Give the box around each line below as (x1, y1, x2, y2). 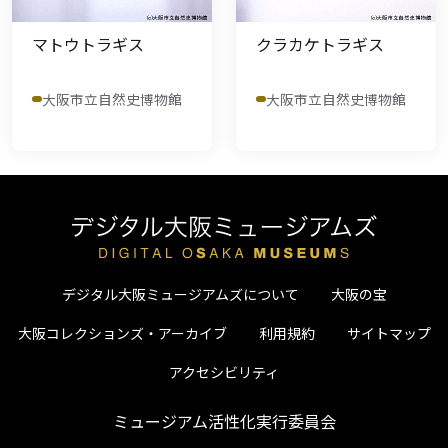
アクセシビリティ (169, 361, 279, 382)
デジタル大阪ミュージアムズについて (61, 283, 299, 304)
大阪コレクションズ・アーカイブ (17, 322, 227, 343)
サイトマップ (346, 322, 431, 343)
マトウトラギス (32, 31, 144, 56)
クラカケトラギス (256, 31, 384, 56)
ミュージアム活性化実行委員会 (112, 408, 336, 433)
